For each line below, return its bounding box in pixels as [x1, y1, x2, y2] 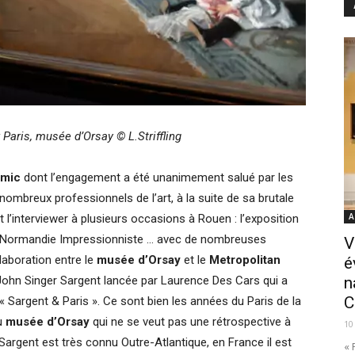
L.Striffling [128, 129, 181, 143]
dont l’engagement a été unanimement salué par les [21, 170, 293, 185]
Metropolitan [209, 253, 281, 267]
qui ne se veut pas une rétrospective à [90, 315, 291, 329]
